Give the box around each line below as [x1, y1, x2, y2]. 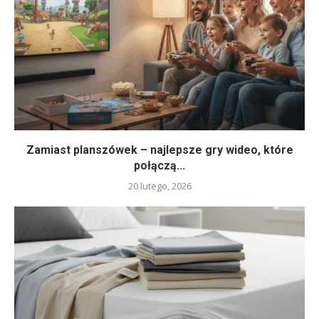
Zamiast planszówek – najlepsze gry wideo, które [26, 142, 293, 157]
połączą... [134, 158, 185, 172]
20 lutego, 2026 [127, 179, 192, 192]
